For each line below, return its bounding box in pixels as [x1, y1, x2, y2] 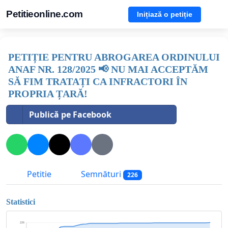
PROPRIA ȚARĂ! [8, 88, 88, 99]
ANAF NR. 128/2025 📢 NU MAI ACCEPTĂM [8, 64, 208, 75]
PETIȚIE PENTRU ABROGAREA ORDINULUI [8, 51, 220, 63]
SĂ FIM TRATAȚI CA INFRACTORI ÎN [8, 76, 187, 87]
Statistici [6, 197, 35, 206]
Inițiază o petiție [137, 10, 192, 18]
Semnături [79, 168, 123, 180]
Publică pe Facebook [29, 109, 111, 120]
